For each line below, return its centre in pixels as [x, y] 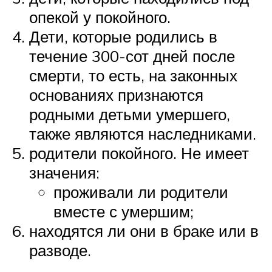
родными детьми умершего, [130, 114]
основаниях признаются [116, 95]
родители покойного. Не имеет [139, 153]
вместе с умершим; [124, 212]
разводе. [60, 250]
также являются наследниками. [143, 134]
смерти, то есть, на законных [133, 76]
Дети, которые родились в [123, 37]
